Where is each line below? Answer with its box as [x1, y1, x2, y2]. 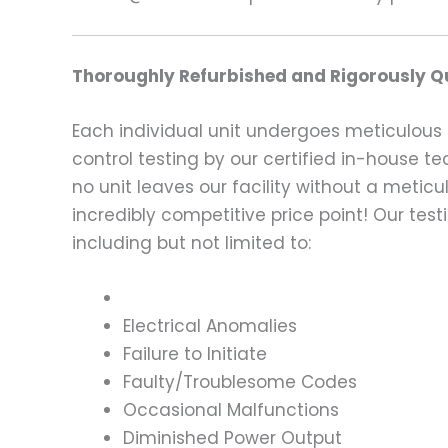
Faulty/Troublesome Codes [123, 370, 357, 395]
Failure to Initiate [123, 342, 267, 367]
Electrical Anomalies [123, 314, 297, 339]
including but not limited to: [72, 230, 311, 255]
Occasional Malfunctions [123, 398, 339, 423]
